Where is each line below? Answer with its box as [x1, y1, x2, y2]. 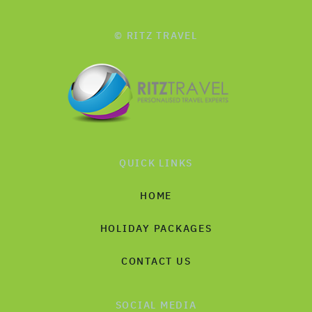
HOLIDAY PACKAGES [100, 221, 212, 235]
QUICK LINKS [118, 156, 194, 169]
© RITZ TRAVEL [114, 29, 198, 42]
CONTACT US [120, 254, 192, 267]
